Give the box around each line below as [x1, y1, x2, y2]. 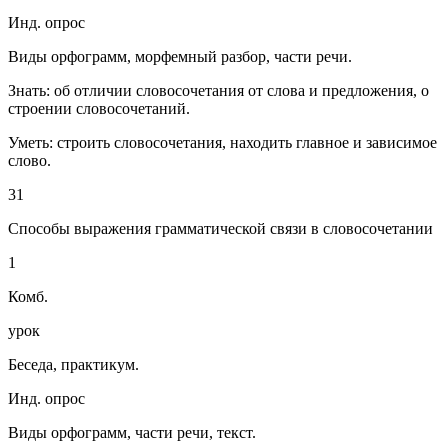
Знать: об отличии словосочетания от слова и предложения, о [8, 82, 429, 100]
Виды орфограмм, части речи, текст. [8, 424, 256, 442]
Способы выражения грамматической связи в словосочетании [8, 220, 433, 238]
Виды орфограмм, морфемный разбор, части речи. [8, 48, 352, 66]
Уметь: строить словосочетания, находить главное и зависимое [8, 134, 437, 152]
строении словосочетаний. [8, 100, 190, 118]
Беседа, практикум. [8, 356, 139, 374]
